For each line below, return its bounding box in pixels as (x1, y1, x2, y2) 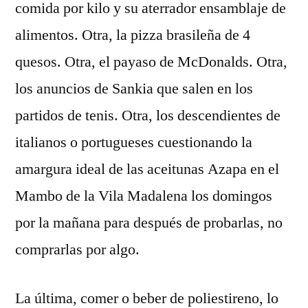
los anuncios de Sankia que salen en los (15, 78, 253, 98)
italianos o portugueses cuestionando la (15, 132, 252, 152)
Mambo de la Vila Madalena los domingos (15, 186, 272, 206)
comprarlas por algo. (15, 239, 140, 259)
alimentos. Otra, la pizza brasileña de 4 (15, 25, 250, 45)
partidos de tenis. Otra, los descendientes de (15, 105, 280, 125)
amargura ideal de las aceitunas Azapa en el (15, 159, 279, 179)
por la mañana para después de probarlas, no (15, 212, 283, 232)
